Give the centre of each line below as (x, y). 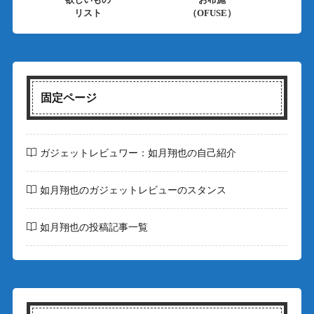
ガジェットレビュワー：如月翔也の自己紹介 (138, 153)
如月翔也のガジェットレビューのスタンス (133, 190)
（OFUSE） (212, 13)
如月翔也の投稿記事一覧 (94, 227)
